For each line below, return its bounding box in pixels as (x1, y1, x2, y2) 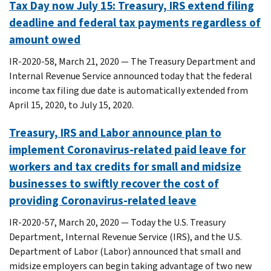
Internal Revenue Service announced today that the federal (9, 69, 252, 82)
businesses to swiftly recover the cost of (9, 175, 219, 191)
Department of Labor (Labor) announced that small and (9, 244, 241, 258)
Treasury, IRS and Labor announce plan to (9, 125, 221, 140)
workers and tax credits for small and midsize (9, 158, 241, 174)
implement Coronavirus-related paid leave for (9, 142, 246, 157)
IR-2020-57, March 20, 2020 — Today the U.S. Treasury (9, 215, 226, 229)
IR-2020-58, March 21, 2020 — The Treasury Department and (9, 54, 255, 68)
